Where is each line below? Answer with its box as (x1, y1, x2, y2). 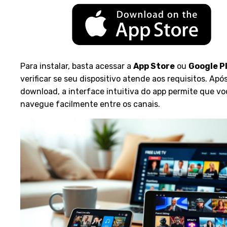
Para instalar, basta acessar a (20, 61, 133, 71)
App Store (133, 61, 175, 71)
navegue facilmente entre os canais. (20, 99, 160, 109)
